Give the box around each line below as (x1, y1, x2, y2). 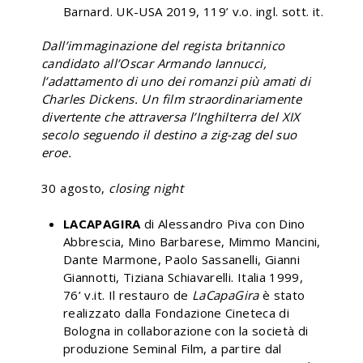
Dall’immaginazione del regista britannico (41, 36, 285, 53)
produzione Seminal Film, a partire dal (63, 340, 282, 357)
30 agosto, (41, 179, 109, 196)
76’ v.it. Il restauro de (63, 286, 192, 303)
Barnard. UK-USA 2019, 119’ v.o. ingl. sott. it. (63, 2, 323, 19)
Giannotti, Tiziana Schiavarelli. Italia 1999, (63, 268, 304, 285)
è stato (258, 286, 305, 303)
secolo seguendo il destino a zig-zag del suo (41, 126, 297, 143)
